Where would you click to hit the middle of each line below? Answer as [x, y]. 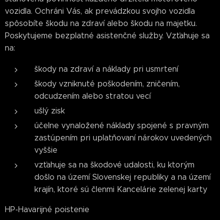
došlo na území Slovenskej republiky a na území [123, 177]
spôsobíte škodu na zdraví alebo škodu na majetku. [101, 23]
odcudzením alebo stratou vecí [93, 96]
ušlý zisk [50, 111]
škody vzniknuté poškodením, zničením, [107, 84]
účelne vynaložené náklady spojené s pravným [122, 125]
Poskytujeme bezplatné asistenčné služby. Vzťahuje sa [107, 36]
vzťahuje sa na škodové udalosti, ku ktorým [114, 165]
